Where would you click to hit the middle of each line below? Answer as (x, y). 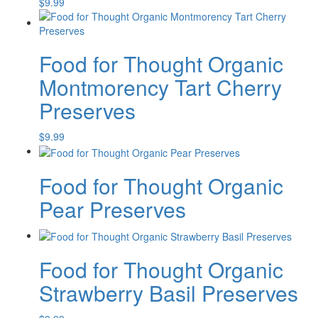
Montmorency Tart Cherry (160, 87)
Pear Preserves (113, 209)
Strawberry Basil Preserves (169, 292)
